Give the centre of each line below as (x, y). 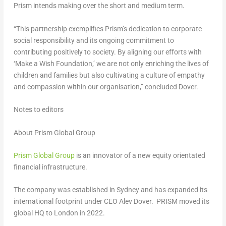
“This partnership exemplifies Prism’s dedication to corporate (107, 29)
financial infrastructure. (50, 167)
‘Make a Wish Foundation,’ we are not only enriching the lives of (111, 63)
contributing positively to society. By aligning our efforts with (107, 52)
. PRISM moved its (180, 202)
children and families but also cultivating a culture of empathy (109, 75)
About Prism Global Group (54, 132)
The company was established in (65, 190)
